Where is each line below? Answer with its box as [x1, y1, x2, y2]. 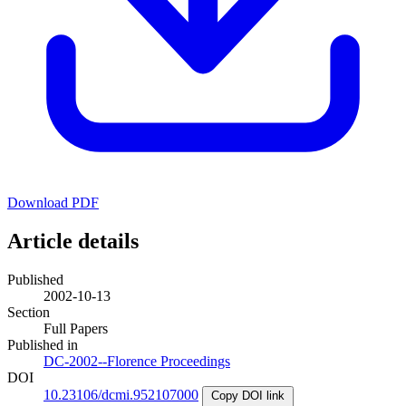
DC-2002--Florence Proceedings [43, 353, 230, 369]
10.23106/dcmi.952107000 [43, 386, 198, 402]
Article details [7, 228, 139, 253]
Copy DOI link [211, 388, 285, 402]
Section [7, 304, 50, 320]
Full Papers [43, 320, 108, 336]
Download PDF [7, 194, 99, 210]
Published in [7, 336, 78, 353]
